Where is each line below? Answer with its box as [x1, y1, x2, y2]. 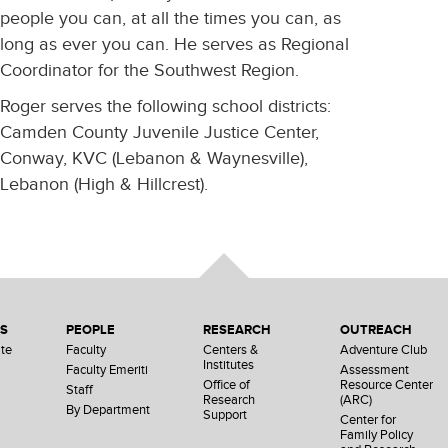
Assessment [340, 362, 410, 378]
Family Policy [340, 427, 414, 443]
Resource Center [340, 377, 434, 393]
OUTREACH [340, 321, 413, 338]
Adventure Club [340, 342, 428, 358]
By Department [65, 402, 150, 418]
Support [202, 407, 247, 423]
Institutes [202, 357, 254, 373]
